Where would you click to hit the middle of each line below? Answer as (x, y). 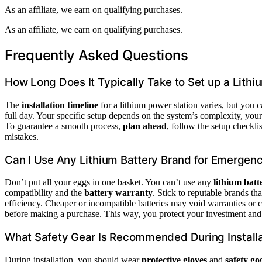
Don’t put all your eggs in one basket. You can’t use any (109, 182)
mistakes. (22, 136)
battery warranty (118, 193)
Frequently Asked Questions (96, 56)
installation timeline (60, 105)
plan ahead (145, 126)
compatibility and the (44, 193)
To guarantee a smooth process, (64, 126)
